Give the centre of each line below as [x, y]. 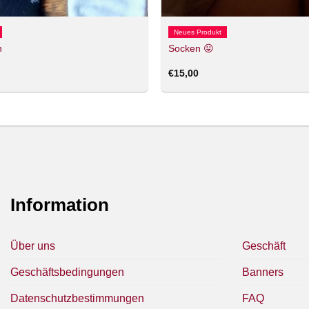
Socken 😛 [191, 48]
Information [60, 205]
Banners [263, 272]
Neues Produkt [197, 32]
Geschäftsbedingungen [67, 272]
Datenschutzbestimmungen [77, 299]
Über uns [33, 246]
